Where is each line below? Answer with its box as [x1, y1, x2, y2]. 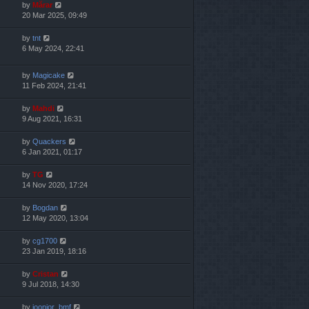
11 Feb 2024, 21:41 [22, 81, 86, 90]
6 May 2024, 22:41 [22, 44, 84, 53]
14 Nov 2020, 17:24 [22, 181, 88, 190]
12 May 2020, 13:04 [22, 214, 88, 223]
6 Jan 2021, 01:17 [22, 148, 82, 157]
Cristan [32, 270, 59, 279]
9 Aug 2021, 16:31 [22, 114, 82, 123]
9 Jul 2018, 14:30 [22, 280, 79, 289]
